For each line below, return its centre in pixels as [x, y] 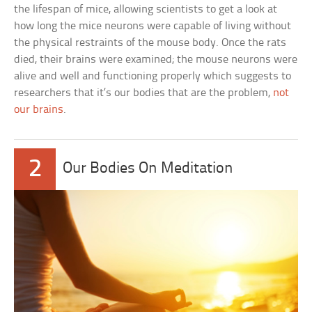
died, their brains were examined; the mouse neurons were [156, 59]
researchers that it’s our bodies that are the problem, [144, 93]
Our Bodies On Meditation [148, 169]
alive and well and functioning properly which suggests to [153, 76]
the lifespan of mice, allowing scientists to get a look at [146, 9]
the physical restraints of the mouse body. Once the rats [150, 42]
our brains [39, 109]
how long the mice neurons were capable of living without [153, 26]
